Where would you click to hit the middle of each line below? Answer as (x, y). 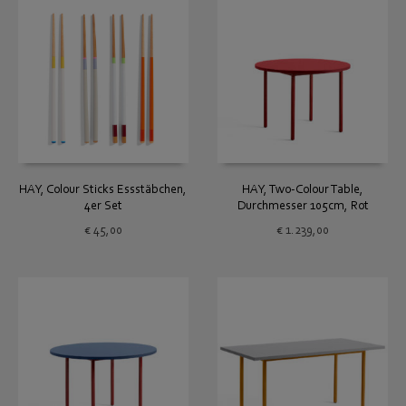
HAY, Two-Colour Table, (303, 190)
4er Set (103, 206)
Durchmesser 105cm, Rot (303, 206)
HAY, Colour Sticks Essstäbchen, (103, 190)
